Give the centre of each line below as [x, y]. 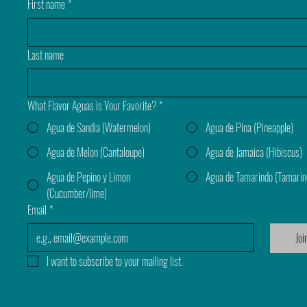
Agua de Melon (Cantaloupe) [96, 152]
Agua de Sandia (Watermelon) [99, 127]
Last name [46, 54]
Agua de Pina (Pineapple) [249, 127]
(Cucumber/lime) [77, 193]
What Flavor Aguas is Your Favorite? [92, 105]
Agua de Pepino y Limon [88, 176]
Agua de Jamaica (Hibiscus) [254, 152]
